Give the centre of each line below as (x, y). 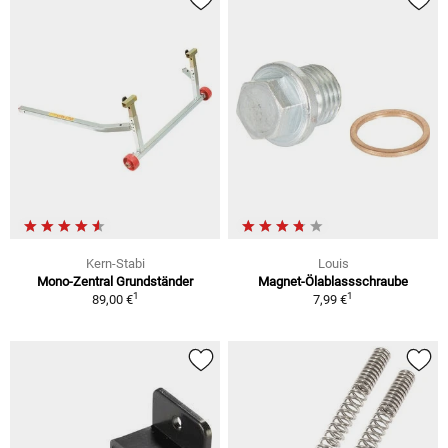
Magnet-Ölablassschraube (333, 282)
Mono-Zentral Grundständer (115, 282)
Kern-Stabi (115, 264)
